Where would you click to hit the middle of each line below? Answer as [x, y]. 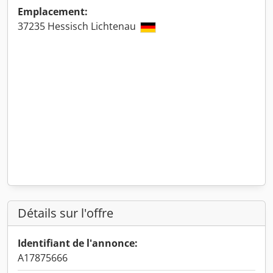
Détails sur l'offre [66, 213]
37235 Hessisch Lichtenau [78, 26]
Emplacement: [53, 12]
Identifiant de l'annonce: [78, 243]
